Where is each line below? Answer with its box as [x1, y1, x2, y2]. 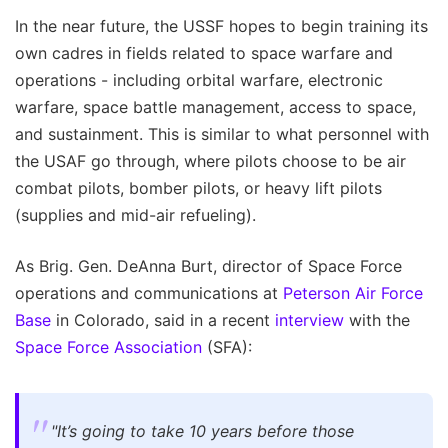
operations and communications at [15, 283, 283, 304]
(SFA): [202, 337, 252, 358]
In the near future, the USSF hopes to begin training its [15, 16, 428, 37]
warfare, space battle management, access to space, [15, 97, 416, 118]
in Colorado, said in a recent [51, 310, 275, 331]
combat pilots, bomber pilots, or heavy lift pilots [15, 178, 382, 199]
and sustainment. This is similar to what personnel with [15, 124, 429, 145]
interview [275, 310, 344, 331]
